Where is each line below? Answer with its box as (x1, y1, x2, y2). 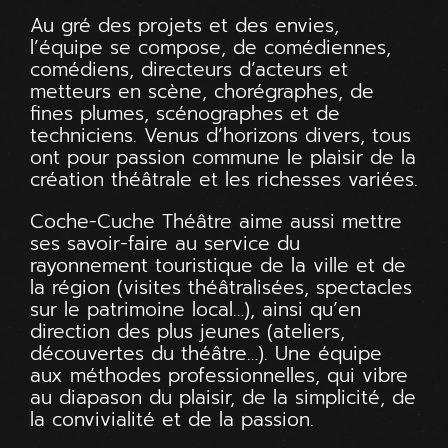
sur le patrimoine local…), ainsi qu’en (30, 294, 361, 324)
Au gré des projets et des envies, (30, 10, 339, 40)
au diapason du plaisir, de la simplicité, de (30, 382, 416, 412)
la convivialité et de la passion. (30, 404, 314, 434)
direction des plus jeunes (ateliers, (30, 316, 345, 346)
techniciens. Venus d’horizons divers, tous (30, 120, 411, 150)
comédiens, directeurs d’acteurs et (30, 54, 348, 84)
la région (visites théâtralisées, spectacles (30, 272, 412, 302)
